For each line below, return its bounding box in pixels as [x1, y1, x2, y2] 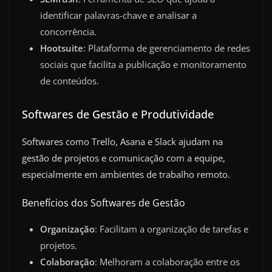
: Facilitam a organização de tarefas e [95, 222, 248, 235]
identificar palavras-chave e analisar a [40, 9, 197, 22]
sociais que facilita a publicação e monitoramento [40, 58, 246, 71]
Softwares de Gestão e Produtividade [22, 107, 214, 122]
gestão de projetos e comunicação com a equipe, [22, 152, 225, 165]
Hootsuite [40, 42, 83, 55]
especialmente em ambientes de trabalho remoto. [22, 168, 230, 181]
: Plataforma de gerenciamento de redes [83, 42, 250, 55]
